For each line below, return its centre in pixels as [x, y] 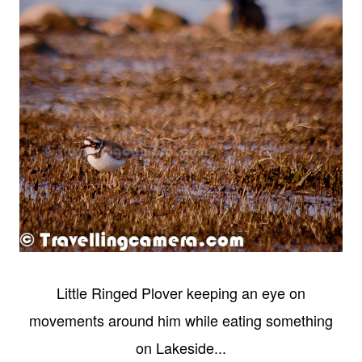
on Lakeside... [181, 348]
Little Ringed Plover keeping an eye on [181, 293]
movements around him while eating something [181, 320]
